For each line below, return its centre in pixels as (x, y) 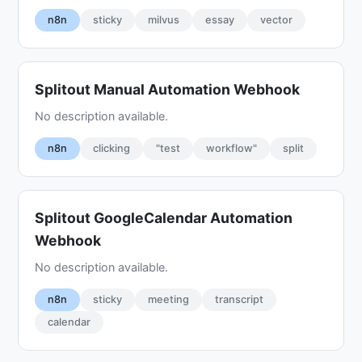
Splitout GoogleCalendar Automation (164, 217)
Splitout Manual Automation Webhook (168, 89)
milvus (164, 19)
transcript (240, 299)
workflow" (232, 148)
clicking (112, 148)
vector (277, 19)
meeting (169, 299)
